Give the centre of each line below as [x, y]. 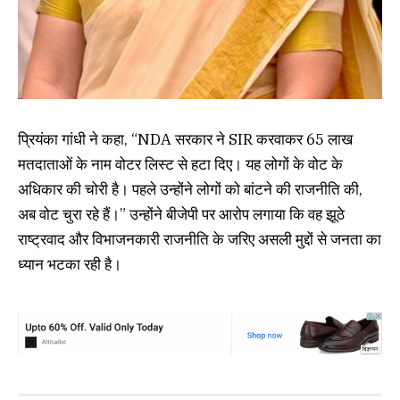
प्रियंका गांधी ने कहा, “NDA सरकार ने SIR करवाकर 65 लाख [185, 140]
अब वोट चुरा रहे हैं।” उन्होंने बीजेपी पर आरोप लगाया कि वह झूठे [181, 215]
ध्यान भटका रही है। [70, 265]
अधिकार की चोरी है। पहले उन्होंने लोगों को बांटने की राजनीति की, [190, 190]
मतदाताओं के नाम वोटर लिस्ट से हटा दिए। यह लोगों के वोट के [180, 165]
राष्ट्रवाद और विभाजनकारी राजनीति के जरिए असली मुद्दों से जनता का [200, 240]
